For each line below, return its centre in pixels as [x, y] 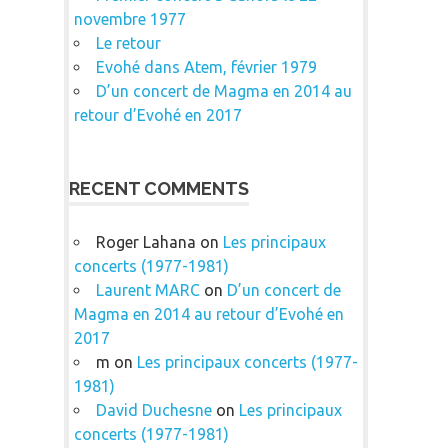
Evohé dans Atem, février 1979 [206, 66]
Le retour [128, 42]
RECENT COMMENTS [159, 188]
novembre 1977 [129, 18]
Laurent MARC [147, 289]
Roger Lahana [145, 241]
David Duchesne [153, 409]
